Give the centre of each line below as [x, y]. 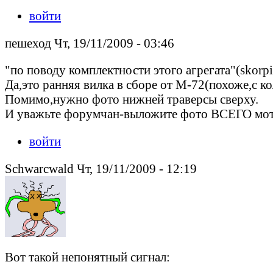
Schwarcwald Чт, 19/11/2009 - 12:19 [101, 168]
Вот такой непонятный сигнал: [87, 257]
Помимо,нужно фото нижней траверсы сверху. [132, 99]
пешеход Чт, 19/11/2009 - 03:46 [90, 43]
